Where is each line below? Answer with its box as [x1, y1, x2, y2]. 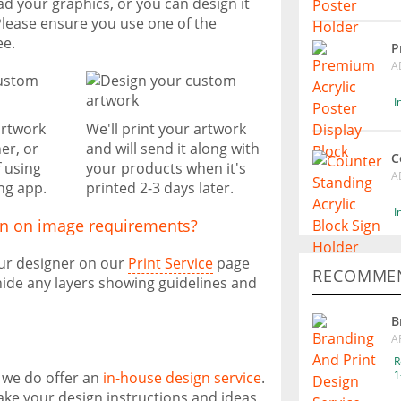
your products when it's [85, 158, 246, 178]
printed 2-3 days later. [85, 178, 234, 198]
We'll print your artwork [85, 119, 246, 139]
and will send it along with [85, 139, 260, 158]
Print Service [128, 253, 213, 273]
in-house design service [103, 368, 261, 388]
